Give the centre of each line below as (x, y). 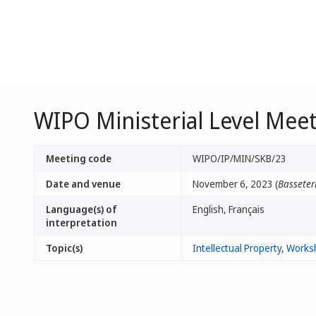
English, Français (229, 209)
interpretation (81, 223)
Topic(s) (64, 248)
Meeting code (79, 158)
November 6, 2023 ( (235, 184)
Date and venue (83, 184)
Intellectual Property (237, 248)
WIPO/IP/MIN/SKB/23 (239, 158)
